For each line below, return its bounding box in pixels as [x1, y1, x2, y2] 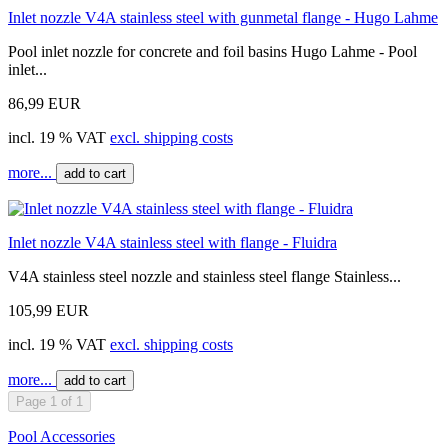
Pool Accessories [8, 427, 115, 445]
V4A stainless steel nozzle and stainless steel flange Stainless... [8, 267, 401, 285]
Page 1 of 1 [16, 393, 83, 409]
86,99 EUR [8, 94, 81, 112]
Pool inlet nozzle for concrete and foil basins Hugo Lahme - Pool [8, 42, 417, 60]
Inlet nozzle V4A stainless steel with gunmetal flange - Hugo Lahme [8, 8, 438, 26]
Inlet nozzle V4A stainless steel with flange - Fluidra [8, 233, 337, 251]
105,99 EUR [8, 301, 89, 319]
